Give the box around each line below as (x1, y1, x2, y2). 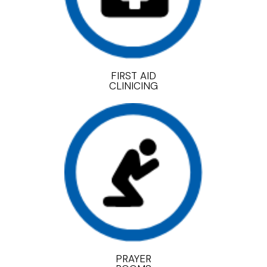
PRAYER (116, 252, 151, 265)
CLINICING (109, 79, 158, 93)
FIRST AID (111, 69, 156, 83)
